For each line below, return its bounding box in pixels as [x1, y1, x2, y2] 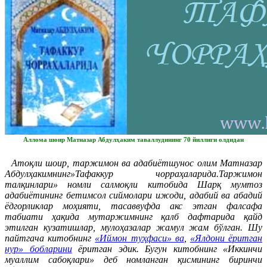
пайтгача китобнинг [5, 233, 92, 244]
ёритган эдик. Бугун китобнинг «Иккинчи [78, 244, 262, 254]
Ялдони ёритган [194, 233, 263, 244]
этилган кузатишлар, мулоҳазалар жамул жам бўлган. [5, 222, 248, 233]
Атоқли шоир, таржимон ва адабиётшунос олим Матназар [11, 158, 262, 169]
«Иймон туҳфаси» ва [95, 233, 184, 244]
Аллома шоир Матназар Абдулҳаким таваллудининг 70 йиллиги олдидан [23, 136, 244, 144]
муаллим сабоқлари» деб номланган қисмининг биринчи [5, 254, 262, 265]
